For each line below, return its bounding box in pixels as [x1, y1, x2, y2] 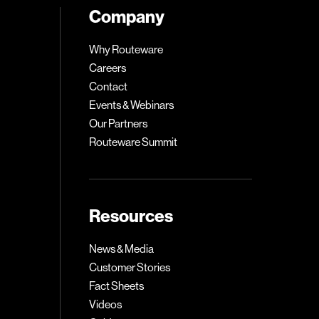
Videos [89, 298, 122, 311]
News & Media [89, 242, 155, 256]
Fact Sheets [89, 279, 145, 293]
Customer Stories [89, 261, 171, 274]
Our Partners [89, 117, 148, 130]
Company [89, 6, 165, 27]
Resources [89, 205, 174, 226]
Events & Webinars [89, 98, 174, 112]
